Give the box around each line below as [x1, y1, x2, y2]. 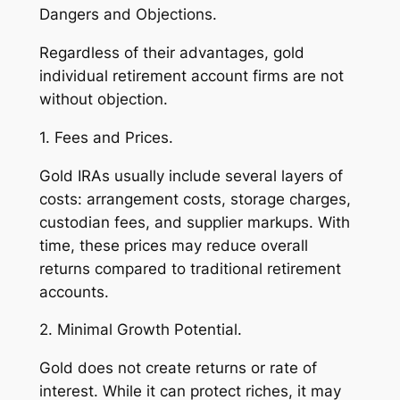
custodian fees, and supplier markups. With [38, 212, 350, 231]
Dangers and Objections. [38, 5, 217, 24]
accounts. [38, 282, 109, 301]
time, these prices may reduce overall [38, 236, 308, 254]
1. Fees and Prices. [38, 128, 173, 146]
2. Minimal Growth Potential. [38, 321, 242, 339]
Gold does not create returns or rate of [38, 359, 317, 378]
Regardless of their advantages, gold [38, 44, 304, 62]
